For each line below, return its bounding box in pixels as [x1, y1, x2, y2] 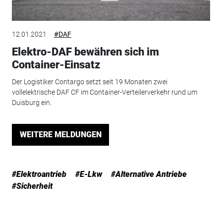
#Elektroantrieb [11, 169, 66, 179]
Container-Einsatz [11, 58, 100, 71]
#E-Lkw [75, 169, 102, 179]
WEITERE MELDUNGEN [19, 129, 102, 139]
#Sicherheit [11, 181, 53, 191]
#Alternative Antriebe [111, 169, 187, 179]
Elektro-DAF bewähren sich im [11, 46, 159, 58]
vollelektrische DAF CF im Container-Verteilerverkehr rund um [11, 88, 197, 96]
